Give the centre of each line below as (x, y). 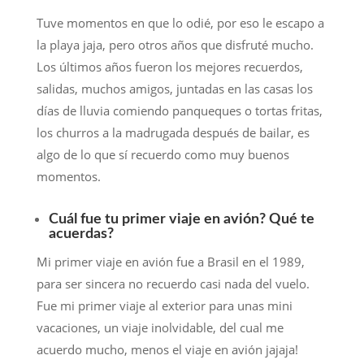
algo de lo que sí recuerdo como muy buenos (162, 155)
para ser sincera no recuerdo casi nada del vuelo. (173, 284)
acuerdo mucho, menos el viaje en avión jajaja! (167, 350)
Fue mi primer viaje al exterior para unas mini (164, 306)
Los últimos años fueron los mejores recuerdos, (169, 67)
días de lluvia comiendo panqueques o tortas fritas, (179, 111)
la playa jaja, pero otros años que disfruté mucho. (175, 45)
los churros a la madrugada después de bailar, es (173, 133)
